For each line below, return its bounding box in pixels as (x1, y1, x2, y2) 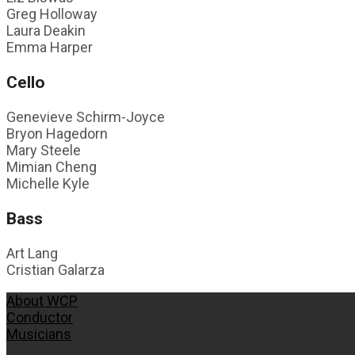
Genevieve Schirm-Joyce (6, 109, 165, 126)
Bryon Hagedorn (6, 125, 108, 143)
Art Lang (6, 245, 58, 262)
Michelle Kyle (6, 175, 90, 193)
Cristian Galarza (6, 261, 105, 279)
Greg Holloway (6, 6, 97, 23)
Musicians (6, 326, 71, 343)
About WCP (6, 292, 78, 310)
